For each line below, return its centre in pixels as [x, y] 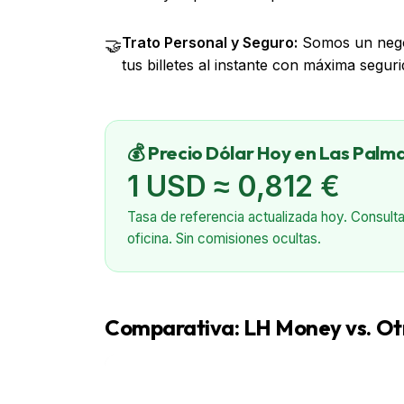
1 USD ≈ [182, 187]
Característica [168, 390]
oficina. [150, 238]
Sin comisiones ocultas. [247, 238]
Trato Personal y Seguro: [210, 43]
